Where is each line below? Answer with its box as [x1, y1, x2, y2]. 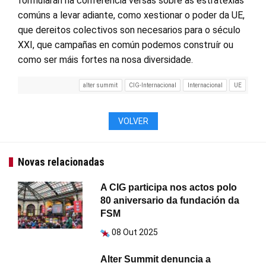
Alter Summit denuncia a [100, 254, 211, 265]
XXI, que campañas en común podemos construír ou [18, 39, 233, 50]
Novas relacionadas [18, 156, 105, 169]
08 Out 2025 [112, 227, 159, 237]
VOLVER [118, 116, 148, 126]
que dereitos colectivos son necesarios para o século [18, 24, 240, 36]
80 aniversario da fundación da [100, 195, 240, 206]
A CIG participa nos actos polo [100, 182, 237, 193]
